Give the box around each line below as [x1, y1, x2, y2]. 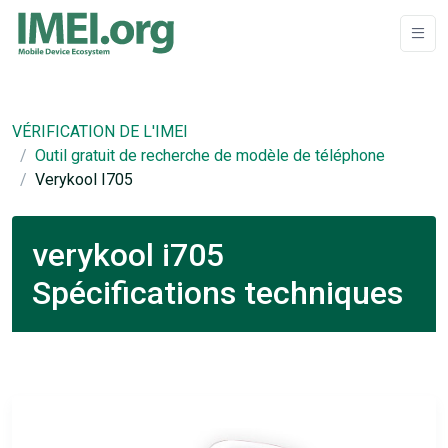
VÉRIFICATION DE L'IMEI [12, 122, 188, 141]
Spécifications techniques [32, 274, 403, 312]
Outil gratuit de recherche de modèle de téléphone [35, 146, 385, 165]
